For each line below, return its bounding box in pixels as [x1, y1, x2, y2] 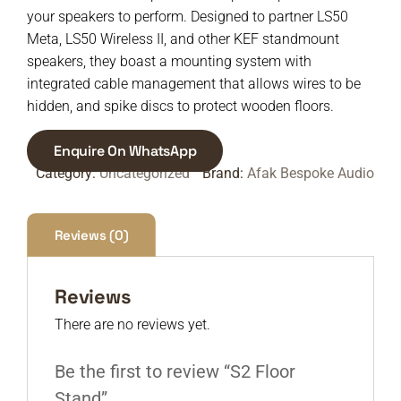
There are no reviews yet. [55, 316, 210, 333]
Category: [36, 165, 99, 182]
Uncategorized [99, 165, 190, 182]
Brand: [202, 165, 247, 182]
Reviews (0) [55, 226, 129, 243]
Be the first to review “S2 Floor [55, 361, 295, 382]
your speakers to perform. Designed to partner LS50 [27, 8, 348, 25]
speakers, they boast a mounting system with [27, 53, 311, 70]
